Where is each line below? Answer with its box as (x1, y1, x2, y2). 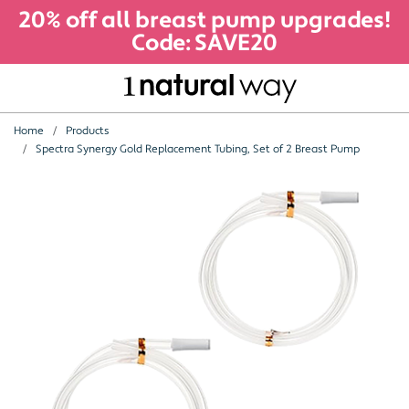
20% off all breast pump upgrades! (18, 5, 391, 35)
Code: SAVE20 (131, 28, 278, 58)
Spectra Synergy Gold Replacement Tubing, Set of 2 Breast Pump (36, 142, 360, 156)
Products (66, 123, 110, 138)
